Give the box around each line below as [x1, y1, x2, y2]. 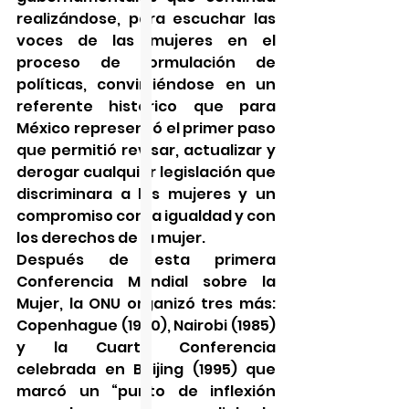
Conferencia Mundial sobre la [16, 270, 276, 292]
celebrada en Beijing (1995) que [16, 358, 276, 380]
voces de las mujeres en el [16, 29, 276, 51]
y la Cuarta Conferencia [16, 336, 276, 358]
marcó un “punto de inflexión [16, 380, 276, 402]
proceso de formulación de [16, 51, 276, 73]
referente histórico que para [16, 95, 276, 117]
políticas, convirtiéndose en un [16, 73, 276, 95]
